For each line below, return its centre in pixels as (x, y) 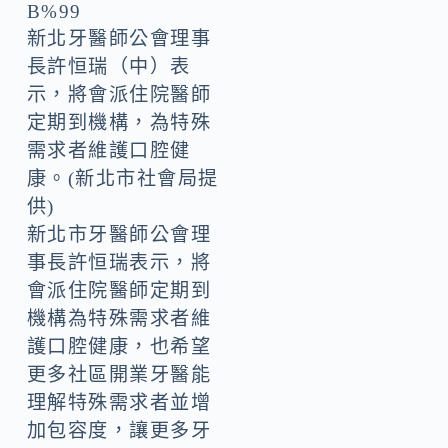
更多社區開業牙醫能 (119, 375)
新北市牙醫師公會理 (119, 235)
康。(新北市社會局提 (122, 179)
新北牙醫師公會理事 (119, 39)
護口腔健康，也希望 (119, 347)
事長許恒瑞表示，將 (119, 263)
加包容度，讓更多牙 (119, 431)
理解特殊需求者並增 (119, 403)
